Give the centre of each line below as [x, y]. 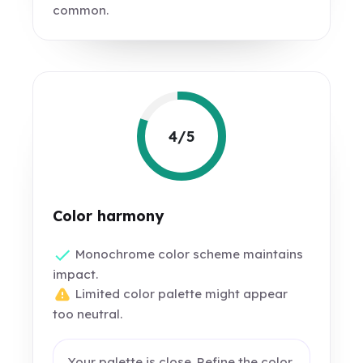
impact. [76, 275]
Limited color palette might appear [180, 294]
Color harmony [109, 216]
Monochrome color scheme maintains [188, 254]
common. [81, 11]
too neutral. [88, 314]
